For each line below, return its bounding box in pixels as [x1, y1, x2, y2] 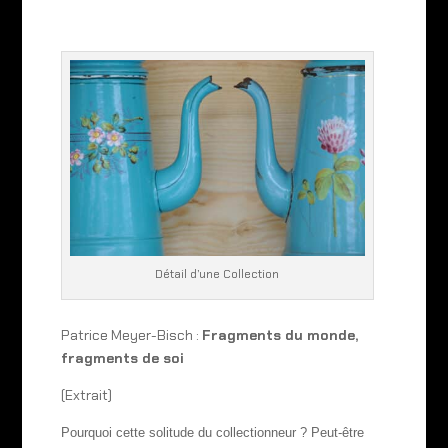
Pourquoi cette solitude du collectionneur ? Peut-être [60, 425, 364, 441]
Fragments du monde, [201, 326, 358, 345]
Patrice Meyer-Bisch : [60, 326, 202, 345]
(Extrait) [60, 386, 112, 405]
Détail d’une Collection [155, 266, 280, 283]
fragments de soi [60, 349, 184, 368]
